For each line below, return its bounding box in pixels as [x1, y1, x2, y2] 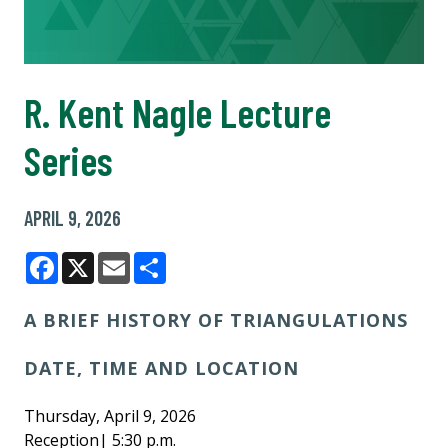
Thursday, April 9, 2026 [24, 405, 196, 427]
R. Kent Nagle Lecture [24, 88, 331, 136]
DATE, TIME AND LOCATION [24, 356, 299, 380]
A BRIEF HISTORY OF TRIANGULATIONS [24, 308, 408, 332]
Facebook [58, 273, 134, 295]
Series [24, 136, 112, 184]
